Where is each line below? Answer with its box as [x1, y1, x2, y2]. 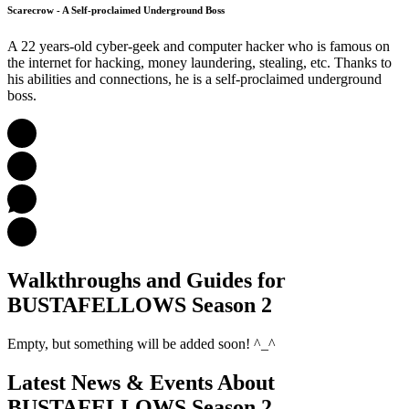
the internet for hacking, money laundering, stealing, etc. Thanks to [7, 54, 392, 70]
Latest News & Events [7, 370, 217, 394]
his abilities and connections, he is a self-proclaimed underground [7, 70, 382, 87]
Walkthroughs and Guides [7, 267, 257, 292]
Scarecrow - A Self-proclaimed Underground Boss [7, 4, 225, 16]
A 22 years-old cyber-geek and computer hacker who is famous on [7, 37, 390, 54]
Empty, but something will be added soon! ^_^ [7, 335, 276, 351]
